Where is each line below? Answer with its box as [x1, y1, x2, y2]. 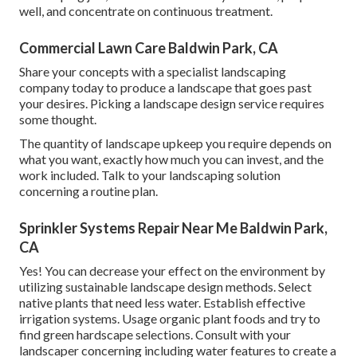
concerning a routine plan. [19, 183, 158, 199]
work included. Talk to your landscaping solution [19, 167, 280, 183]
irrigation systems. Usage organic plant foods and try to [19, 311, 320, 327]
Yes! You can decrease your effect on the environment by [19, 263, 325, 279]
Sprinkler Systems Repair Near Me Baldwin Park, [19, 219, 328, 237]
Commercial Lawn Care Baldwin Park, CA [19, 39, 278, 57]
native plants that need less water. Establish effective [19, 295, 305, 311]
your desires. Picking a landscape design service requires [19, 96, 324, 112]
